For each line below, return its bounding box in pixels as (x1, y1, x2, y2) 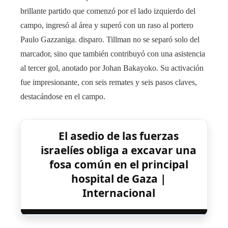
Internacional (82, 186, 155, 201)
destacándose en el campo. (20, 92, 105, 101)
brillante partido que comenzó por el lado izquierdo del (20, 7, 195, 16)
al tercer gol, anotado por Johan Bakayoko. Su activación (20, 64, 204, 73)
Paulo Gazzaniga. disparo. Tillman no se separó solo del (20, 35, 199, 44)
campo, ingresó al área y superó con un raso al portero (20, 21, 193, 30)
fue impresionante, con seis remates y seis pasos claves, (20, 78, 197, 87)
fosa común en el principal (49, 157, 188, 172)
